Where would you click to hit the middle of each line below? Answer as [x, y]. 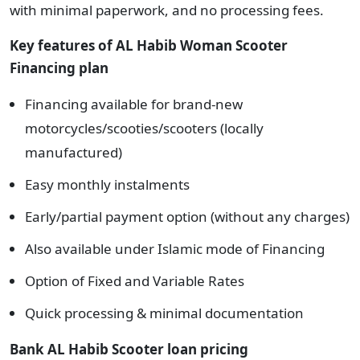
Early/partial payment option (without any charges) [187, 217]
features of [77, 45]
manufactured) [74, 152]
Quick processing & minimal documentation [164, 313]
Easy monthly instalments [107, 184]
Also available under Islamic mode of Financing [175, 249]
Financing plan [59, 68]
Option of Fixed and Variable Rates [135, 281]
